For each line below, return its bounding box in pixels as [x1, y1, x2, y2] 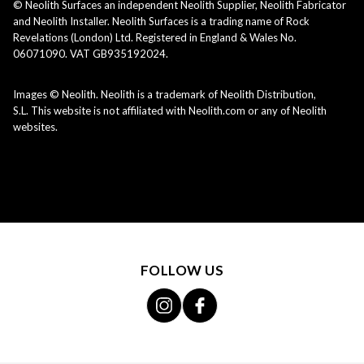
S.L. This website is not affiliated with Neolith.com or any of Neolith [13, 104, 327, 118]
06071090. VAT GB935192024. [13, 47, 168, 61]
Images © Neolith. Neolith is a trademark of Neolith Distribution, [13, 88, 316, 102]
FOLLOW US [140, 262, 224, 279]
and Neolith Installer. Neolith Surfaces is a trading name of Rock [13, 15, 310, 28]
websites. [13, 120, 58, 134]
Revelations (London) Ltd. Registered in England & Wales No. [13, 31, 297, 45]
